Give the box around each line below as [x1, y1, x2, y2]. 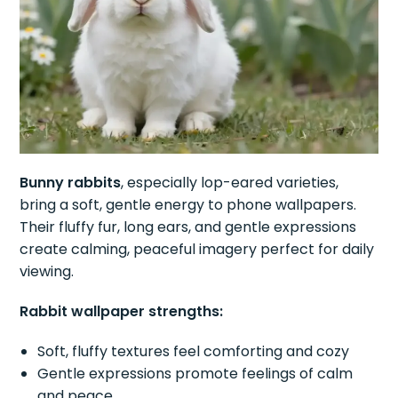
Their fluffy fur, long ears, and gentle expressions [20, 217, 357, 238]
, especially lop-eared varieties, [121, 172, 339, 194]
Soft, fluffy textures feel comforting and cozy [37, 341, 350, 362]
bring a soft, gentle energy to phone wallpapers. [20, 195, 357, 216]
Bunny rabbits [20, 172, 122, 194]
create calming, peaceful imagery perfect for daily [20, 239, 375, 260]
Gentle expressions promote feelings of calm [37, 363, 354, 385]
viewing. [20, 261, 75, 283]
